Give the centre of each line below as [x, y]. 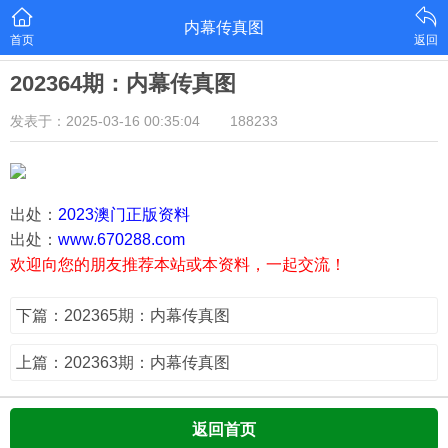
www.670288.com [121, 239]
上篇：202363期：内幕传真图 [123, 362]
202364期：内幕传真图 [123, 83]
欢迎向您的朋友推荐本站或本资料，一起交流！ [178, 264]
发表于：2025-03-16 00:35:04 [105, 121]
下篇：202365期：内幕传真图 [123, 315]
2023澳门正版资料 [124, 214]
